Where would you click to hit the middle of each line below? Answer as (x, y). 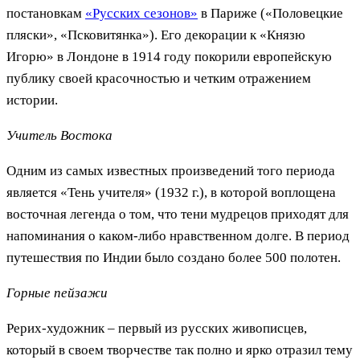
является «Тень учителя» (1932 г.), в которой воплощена (171, 192)
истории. (32, 100)
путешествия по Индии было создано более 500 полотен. (174, 257)
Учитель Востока (59, 135)
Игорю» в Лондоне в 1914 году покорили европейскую (169, 56)
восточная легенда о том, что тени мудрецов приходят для (178, 214)
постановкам (46, 13)
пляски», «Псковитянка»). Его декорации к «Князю (156, 35)
